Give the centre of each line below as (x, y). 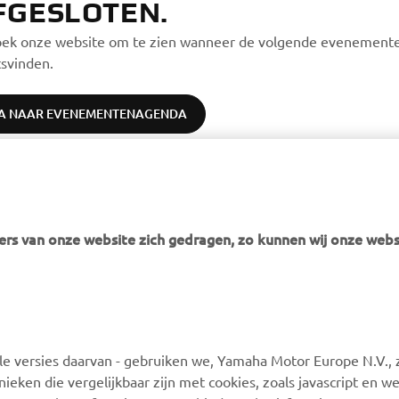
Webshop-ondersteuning (279, 361)
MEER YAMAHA (81, 314)
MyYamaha (51, 361)
